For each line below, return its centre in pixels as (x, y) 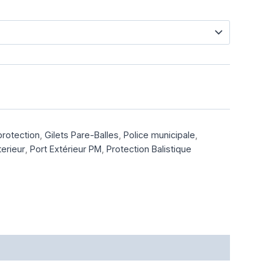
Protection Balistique (149, 149)
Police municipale (159, 135)
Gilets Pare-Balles (82, 135)
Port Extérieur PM (66, 149)
